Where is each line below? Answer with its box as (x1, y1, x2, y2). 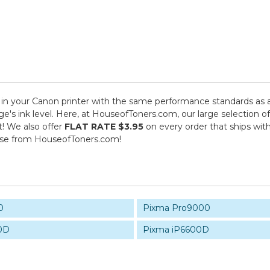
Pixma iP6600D (142, 224, 209, 235)
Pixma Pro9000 (142, 202, 210, 213)
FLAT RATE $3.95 (64, 121, 143, 132)
